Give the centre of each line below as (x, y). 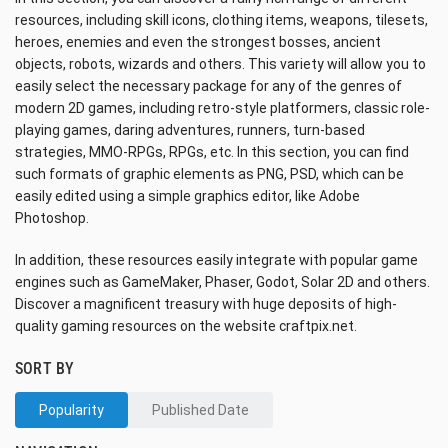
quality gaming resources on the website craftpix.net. (186, 326)
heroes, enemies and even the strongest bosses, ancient (198, 42)
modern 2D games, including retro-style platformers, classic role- (222, 108)
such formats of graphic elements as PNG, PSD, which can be (209, 174)
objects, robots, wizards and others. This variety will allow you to (220, 64)
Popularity (71, 410)
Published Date (200, 410)
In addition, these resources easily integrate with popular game (216, 260)
